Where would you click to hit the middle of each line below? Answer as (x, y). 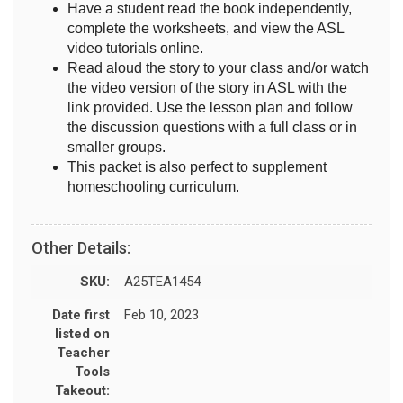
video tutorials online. (135, 48)
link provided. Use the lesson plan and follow (210, 107)
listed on (82, 333)
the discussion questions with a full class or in (212, 127)
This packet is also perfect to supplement (197, 166)
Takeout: (82, 390)
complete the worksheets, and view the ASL (206, 28)
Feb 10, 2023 (161, 314)
